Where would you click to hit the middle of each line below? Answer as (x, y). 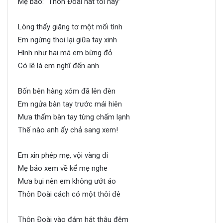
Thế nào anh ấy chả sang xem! (68, 130)
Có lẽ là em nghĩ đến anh (58, 66)
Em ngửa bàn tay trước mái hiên (70, 104)
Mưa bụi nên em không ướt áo (67, 181)
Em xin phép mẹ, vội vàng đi (63, 156)
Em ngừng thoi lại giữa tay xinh (67, 40)
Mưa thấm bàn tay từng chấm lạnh (74, 117)
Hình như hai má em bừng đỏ (65, 53)
